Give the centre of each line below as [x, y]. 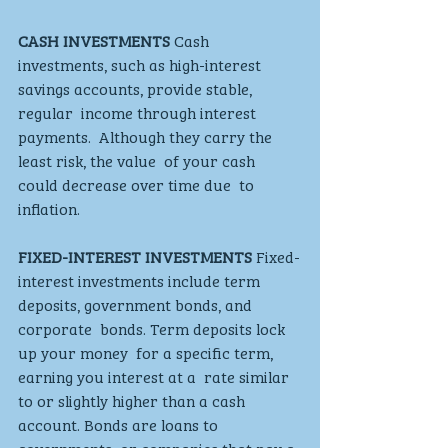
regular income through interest [139, 112]
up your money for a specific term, [147, 352]
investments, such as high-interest [143, 64]
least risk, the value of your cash [138, 160]
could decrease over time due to [138, 184]
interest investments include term [143, 280]
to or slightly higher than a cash [135, 400]
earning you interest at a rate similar [155, 376]
